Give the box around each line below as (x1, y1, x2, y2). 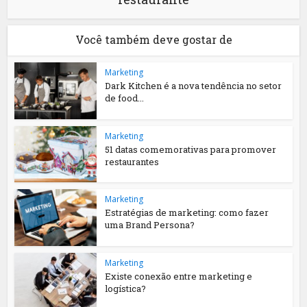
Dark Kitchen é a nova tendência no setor (105, 79, 282, 92)
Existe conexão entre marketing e (105, 270, 253, 283)
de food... (105, 91, 145, 104)
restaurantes (105, 155, 160, 168)
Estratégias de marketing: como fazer (105, 206, 269, 219)
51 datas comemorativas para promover (105, 143, 277, 156)
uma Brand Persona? (105, 219, 195, 232)
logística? (105, 282, 147, 295)
